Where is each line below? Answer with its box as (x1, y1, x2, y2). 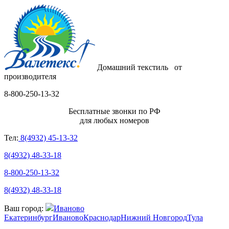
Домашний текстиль (97, 63, 174, 72)
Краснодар (83, 213, 121, 222)
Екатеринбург (4, 213, 53, 222)
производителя (4, 72, 56, 81)
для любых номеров (80, 116, 149, 125)
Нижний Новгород (121, 213, 187, 222)
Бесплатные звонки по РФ (68, 107, 161, 116)
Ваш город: (4, 204, 45, 213)
